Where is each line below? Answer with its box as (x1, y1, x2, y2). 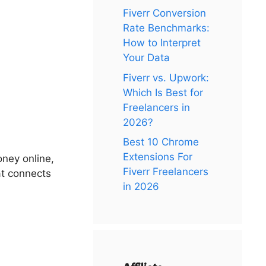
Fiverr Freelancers (123, 166, 209, 178)
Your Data (123, 52, 170, 64)
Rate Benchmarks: (123, 22, 210, 34)
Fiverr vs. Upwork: (123, 71, 210, 84)
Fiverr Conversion (123, 7, 207, 19)
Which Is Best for (123, 86, 204, 99)
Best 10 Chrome (123, 136, 199, 148)
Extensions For (123, 151, 193, 163)
